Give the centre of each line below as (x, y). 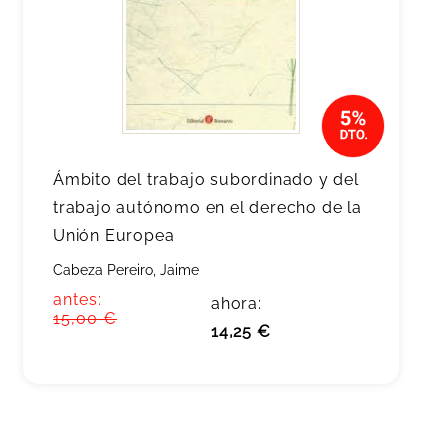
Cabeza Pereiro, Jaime (126, 270)
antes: (77, 299)
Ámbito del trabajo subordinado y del (206, 179)
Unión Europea (114, 235)
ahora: (236, 303)
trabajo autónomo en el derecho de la (207, 207)
